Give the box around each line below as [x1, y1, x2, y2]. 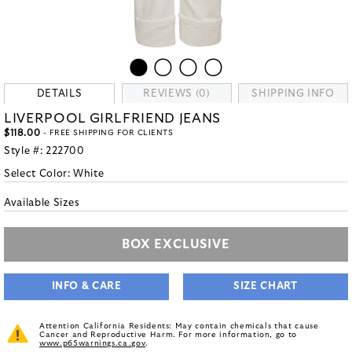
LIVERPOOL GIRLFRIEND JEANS [4, 112, 221, 125]
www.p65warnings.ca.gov [39, 339, 146, 347]
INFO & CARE [51, 281, 122, 291]
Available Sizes [4, 198, 80, 208]
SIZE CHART [233, 281, 298, 291]
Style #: [4, 146, 46, 156]
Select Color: [4, 169, 74, 179]
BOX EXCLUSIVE [122, 238, 230, 251]
